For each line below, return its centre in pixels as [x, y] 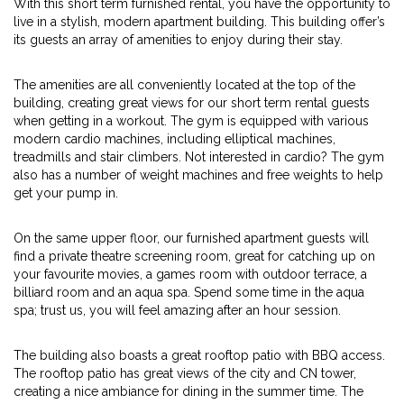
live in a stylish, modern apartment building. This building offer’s [199, 22]
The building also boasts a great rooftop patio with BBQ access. [199, 355]
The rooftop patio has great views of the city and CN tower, [185, 373]
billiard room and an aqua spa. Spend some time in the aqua [189, 292]
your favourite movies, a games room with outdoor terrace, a [190, 274]
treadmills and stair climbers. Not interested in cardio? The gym [199, 157]
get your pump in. [66, 193]
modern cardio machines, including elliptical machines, [174, 139]
